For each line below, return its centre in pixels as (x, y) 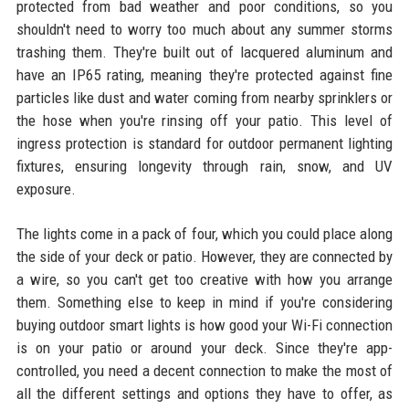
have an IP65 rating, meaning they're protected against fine (204, 74)
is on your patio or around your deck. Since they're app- (204, 347)
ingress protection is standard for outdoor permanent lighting (204, 143)
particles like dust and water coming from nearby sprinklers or (204, 97)
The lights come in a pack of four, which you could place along (204, 233)
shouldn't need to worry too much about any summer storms (204, 29)
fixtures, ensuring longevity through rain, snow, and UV (204, 166)
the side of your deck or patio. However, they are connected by (204, 256)
